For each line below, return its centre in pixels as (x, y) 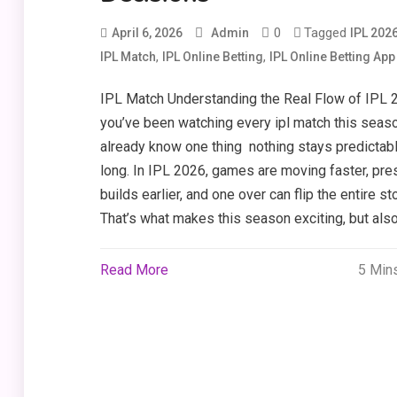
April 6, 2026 (147, 33)
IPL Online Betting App (332, 57)
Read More (134, 270)
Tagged (327, 33)
